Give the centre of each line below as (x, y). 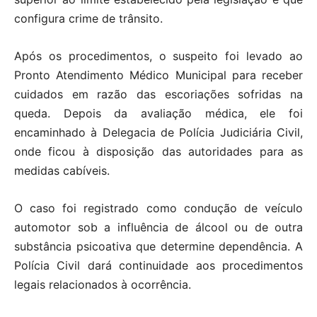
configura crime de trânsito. (88, 19)
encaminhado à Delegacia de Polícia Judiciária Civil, (158, 133)
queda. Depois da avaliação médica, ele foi (158, 114)
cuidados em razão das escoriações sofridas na (158, 94)
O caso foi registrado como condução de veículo (158, 208)
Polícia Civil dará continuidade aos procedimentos (158, 266)
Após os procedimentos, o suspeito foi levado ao (158, 56)
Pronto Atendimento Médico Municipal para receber (158, 75)
